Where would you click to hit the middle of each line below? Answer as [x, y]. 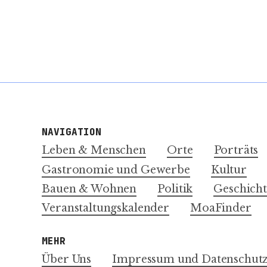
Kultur [229, 170]
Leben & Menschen [94, 150]
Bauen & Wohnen [89, 189]
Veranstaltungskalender [105, 208]
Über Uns [67, 259]
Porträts [236, 150]
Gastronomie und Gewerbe [116, 170]
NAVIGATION [72, 132]
